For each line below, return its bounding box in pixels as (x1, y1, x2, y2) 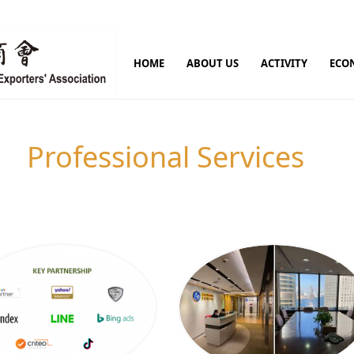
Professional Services (26, 137, 304, 176)
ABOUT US (186, 56, 239, 70)
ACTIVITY (261, 56, 308, 70)
